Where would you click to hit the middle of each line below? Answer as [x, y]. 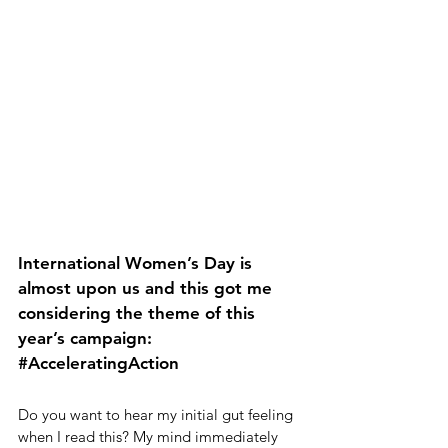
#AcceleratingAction [98, 362]
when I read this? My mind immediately [150, 436]
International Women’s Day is [137, 262]
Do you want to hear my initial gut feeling [157, 414]
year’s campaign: [87, 337]
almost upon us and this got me [147, 287]
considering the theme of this [139, 312]
